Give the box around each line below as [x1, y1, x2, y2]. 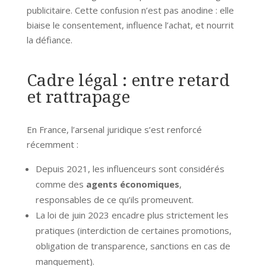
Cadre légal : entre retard [26, 68, 230, 91]
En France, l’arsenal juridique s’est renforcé [26, 123, 202, 135]
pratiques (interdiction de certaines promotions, [35, 224, 232, 236]
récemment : [26, 138, 78, 150]
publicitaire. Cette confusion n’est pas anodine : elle [26, 4, 234, 16]
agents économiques [85, 178, 179, 190]
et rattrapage [26, 84, 130, 107]
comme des [35, 178, 86, 190]
